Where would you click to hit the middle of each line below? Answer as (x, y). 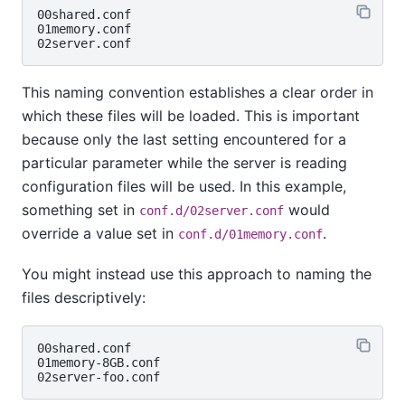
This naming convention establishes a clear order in (198, 93)
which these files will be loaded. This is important (191, 116)
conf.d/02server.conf (212, 211)
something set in (80, 210)
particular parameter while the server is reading (184, 163)
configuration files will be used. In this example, (184, 187)
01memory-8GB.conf (99, 363)
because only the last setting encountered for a (184, 140)
